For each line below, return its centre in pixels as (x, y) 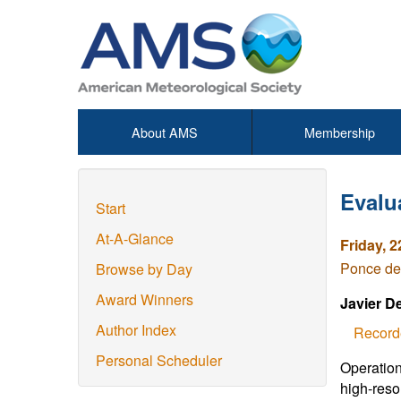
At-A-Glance (135, 239)
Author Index (136, 330)
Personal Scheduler (159, 360)
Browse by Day (144, 269)
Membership (339, 132)
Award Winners (145, 299)
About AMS (165, 132)
